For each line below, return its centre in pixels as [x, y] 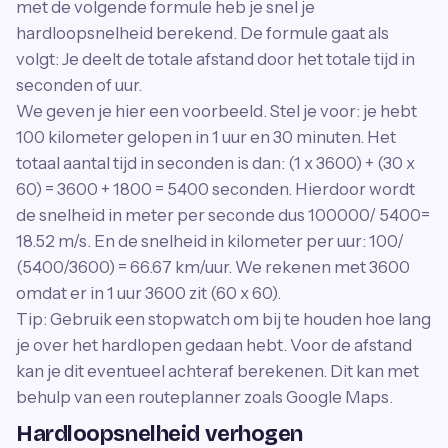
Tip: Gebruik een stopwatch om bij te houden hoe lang [223, 318]
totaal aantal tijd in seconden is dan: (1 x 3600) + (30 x [215, 162]
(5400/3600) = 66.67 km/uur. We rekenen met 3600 [213, 266]
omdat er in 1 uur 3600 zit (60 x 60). [148, 292]
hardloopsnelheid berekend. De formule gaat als [202, 32]
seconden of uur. [79, 84]
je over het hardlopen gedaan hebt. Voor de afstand [214, 344]
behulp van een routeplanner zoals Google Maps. [204, 396]
